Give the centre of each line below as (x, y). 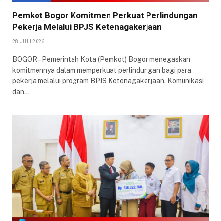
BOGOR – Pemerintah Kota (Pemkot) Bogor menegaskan (101, 59)
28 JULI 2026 (29, 42)
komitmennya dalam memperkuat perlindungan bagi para (102, 70)
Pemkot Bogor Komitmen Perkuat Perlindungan (105, 16)
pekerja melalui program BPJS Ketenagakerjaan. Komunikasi (108, 81)
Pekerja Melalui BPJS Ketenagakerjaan (87, 27)
